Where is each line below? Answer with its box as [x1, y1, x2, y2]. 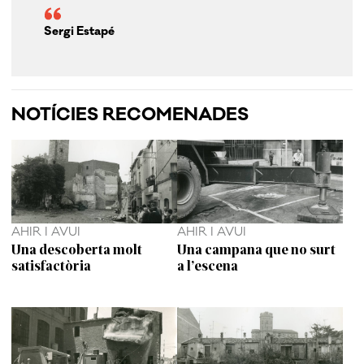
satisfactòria [11, 256, 92, 273]
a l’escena [177, 256, 238, 273]
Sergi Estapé [44, 24, 115, 40]
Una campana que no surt [177, 240, 336, 257]
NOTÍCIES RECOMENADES [11, 103, 249, 127]
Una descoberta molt [11, 240, 143, 257]
